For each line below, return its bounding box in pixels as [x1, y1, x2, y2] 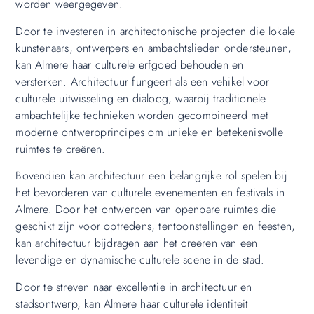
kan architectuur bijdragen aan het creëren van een [15, 235, 258, 252]
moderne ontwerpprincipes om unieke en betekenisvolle [15, 123, 283, 140]
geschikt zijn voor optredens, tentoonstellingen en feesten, [15, 218, 296, 235]
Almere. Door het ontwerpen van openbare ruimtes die [15, 201, 277, 218]
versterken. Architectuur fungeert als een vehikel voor [15, 73, 270, 90]
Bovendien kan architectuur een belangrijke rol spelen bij [15, 168, 287, 184]
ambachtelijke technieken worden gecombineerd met [15, 107, 268, 123]
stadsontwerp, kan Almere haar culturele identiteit [15, 295, 249, 312]
